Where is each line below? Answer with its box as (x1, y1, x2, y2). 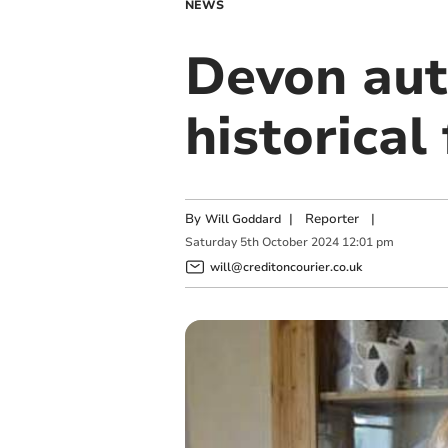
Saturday (184, 234, 237, 251)
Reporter (304, 210, 359, 228)
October (261, 234, 308, 251)
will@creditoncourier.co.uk (209, 258, 362, 275)
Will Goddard (204, 211, 281, 227)
